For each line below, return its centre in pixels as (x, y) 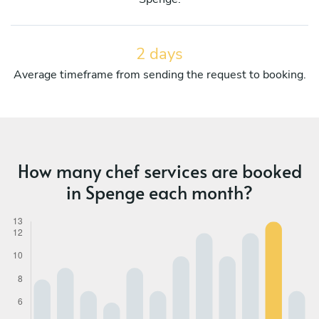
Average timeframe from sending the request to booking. (159, 74)
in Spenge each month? (159, 192)
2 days (159, 54)
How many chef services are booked (159, 170)
